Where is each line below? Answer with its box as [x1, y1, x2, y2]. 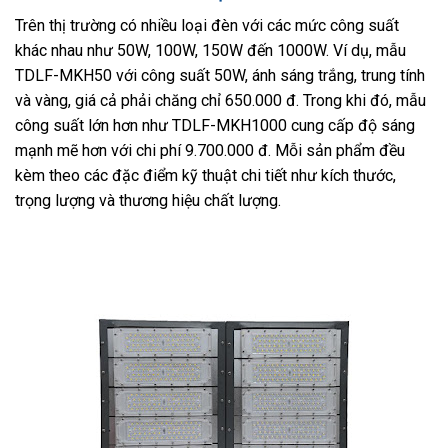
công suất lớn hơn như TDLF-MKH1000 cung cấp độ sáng [15, 115, 415, 135]
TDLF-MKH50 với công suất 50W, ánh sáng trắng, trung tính [15, 65, 425, 85]
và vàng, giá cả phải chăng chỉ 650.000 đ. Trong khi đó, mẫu [15, 90, 426, 110]
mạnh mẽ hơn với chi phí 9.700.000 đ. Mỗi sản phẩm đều [15, 140, 405, 160]
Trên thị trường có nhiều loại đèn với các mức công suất [15, 15, 399, 35]
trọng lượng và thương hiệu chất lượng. [15, 190, 281, 210]
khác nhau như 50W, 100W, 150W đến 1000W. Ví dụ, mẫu [15, 40, 406, 60]
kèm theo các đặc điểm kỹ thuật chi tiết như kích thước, [15, 165, 396, 185]
